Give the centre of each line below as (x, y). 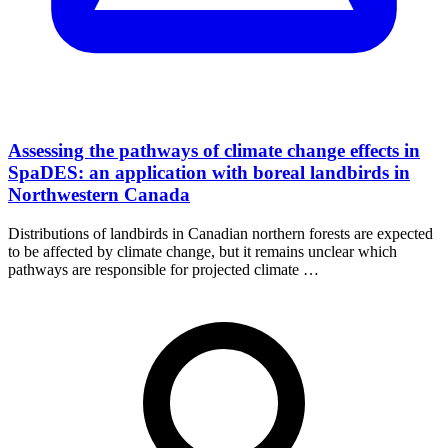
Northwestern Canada (99, 195)
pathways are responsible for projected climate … (163, 270)
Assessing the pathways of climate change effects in (214, 151)
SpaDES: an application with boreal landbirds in (209, 173)
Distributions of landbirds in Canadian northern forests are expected (220, 234)
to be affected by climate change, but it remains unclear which (202, 252)
